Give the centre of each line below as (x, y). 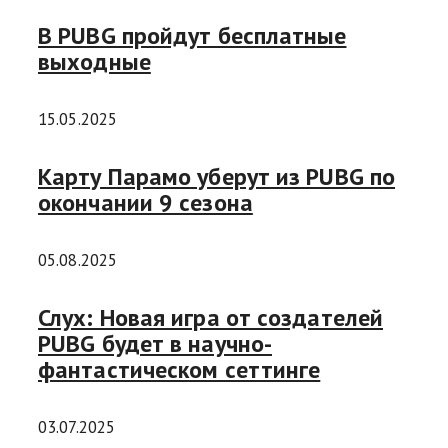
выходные (94, 62)
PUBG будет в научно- (155, 344)
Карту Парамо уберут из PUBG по (217, 177)
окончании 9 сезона (145, 203)
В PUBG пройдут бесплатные (192, 36)
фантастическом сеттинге (179, 370)
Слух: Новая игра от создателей (210, 318)
